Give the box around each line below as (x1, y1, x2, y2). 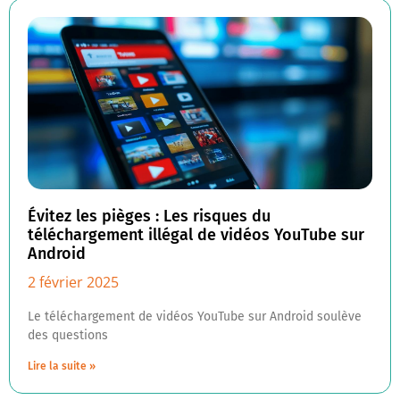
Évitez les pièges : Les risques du (28, 206, 271, 226)
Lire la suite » (28, 360, 96, 372)
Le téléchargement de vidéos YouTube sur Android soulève (28, 309, 362, 324)
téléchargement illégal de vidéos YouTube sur (28, 225, 364, 245)
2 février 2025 (28, 272, 119, 292)
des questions (28, 328, 108, 343)
